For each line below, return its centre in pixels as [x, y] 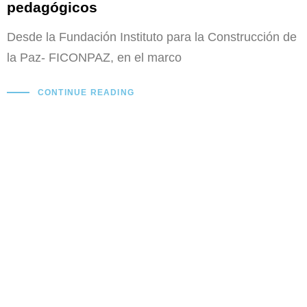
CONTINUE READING [86, 92]
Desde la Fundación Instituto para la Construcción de [152, 37]
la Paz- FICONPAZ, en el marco [94, 58]
